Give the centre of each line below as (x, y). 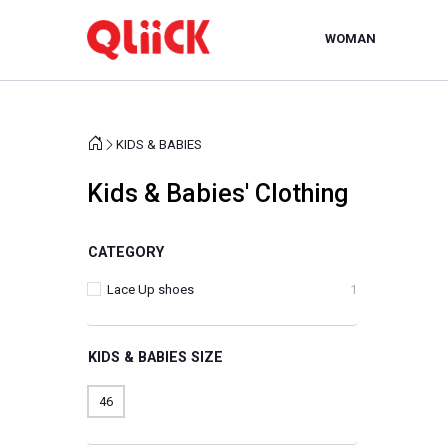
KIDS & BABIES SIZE (207, 357)
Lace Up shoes (150, 289)
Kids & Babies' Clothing (217, 193)
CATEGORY (126, 252)
